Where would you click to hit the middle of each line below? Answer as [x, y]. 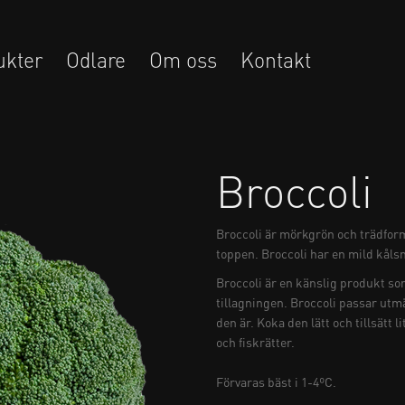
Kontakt [276, 59]
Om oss [183, 59]
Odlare [96, 59]
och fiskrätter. [255, 341]
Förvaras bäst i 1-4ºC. [276, 381]
